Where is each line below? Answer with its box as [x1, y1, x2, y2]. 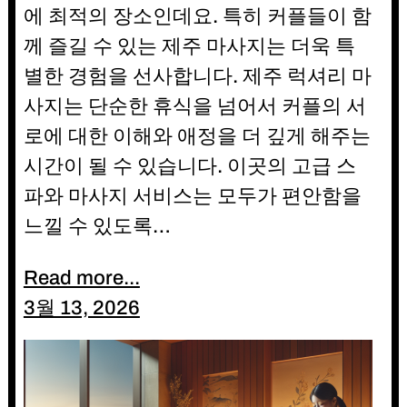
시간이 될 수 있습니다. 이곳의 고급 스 [23, 155, 356, 178]
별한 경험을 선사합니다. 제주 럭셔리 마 [23, 65, 372, 88]
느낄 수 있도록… [23, 215, 171, 238]
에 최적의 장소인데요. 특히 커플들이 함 [23, 5, 372, 28]
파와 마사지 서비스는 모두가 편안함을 [23, 185, 362, 208]
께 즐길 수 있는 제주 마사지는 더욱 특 [23, 35, 355, 58]
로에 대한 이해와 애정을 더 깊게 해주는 [23, 125, 371, 148]
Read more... [23, 267, 140, 290]
